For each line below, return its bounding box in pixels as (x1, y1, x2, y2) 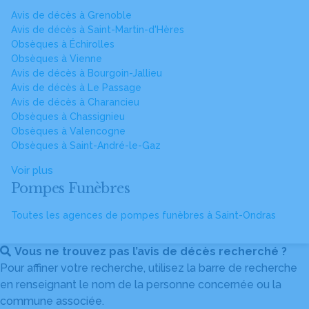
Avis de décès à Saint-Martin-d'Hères (11, 24, 184, 35)
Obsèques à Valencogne (11, 126, 126, 137)
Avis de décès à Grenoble (11, 10, 132, 21)
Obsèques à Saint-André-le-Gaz (11, 140, 161, 151)
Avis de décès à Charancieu (11, 97, 139, 108)
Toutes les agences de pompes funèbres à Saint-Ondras (11, 210, 276, 221)
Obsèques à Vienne (11, 53, 102, 64)
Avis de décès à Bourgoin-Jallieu (11, 68, 162, 79)
